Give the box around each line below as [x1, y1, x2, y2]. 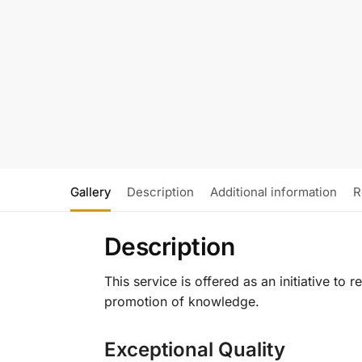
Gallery [70, 183, 111, 200]
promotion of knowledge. [103, 293, 259, 309]
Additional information [210, 183, 337, 200]
